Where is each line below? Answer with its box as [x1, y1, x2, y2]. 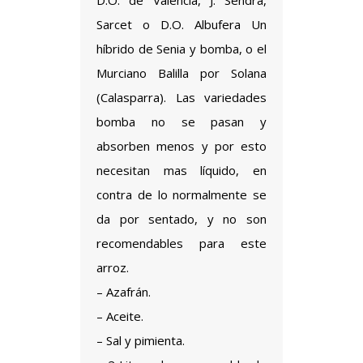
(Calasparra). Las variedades [96, 89, 267, 105]
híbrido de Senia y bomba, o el [96, 41, 267, 57]
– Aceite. [96, 308, 143, 324]
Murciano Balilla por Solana [96, 65, 267, 81]
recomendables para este [96, 235, 267, 251]
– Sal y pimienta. [96, 332, 185, 348]
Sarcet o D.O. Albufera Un [96, 16, 267, 32]
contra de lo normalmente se [96, 186, 267, 203]
